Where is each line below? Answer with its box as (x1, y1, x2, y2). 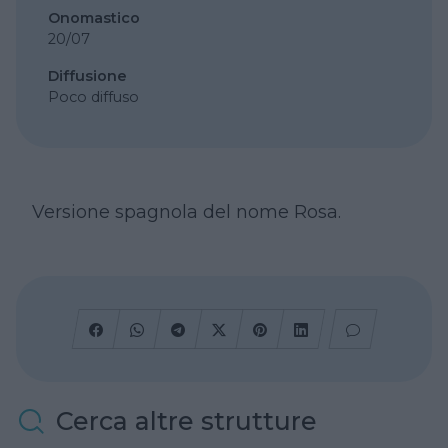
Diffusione (48, 66, 127, 85)
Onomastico (48, 8, 140, 27)
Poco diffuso (48, 87, 139, 106)
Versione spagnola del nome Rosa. (32, 200, 341, 222)
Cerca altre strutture (56, 406, 317, 437)
